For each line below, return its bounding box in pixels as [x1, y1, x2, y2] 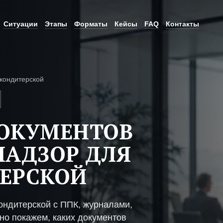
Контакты [166, 19, 199, 28]
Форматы [74, 19, 108, 28]
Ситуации [3, 19, 38, 28]
